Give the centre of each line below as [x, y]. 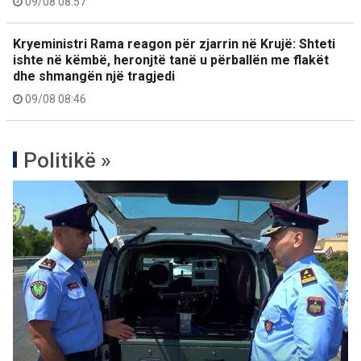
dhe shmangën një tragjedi [94, 77]
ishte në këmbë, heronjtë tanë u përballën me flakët [171, 60]
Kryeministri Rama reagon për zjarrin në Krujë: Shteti [174, 44]
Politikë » [67, 161]
